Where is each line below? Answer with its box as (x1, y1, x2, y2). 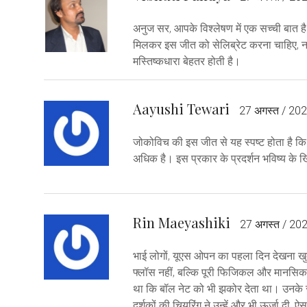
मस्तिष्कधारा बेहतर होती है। (133, 54, 241, 68)
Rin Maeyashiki (133, 212, 230, 232)
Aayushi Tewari (133, 99, 230, 118)
